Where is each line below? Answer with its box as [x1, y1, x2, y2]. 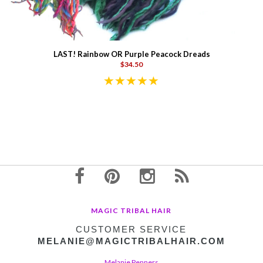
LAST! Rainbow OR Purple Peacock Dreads [53, 49, 210, 59]
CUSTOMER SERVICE [76, 224, 187, 234]
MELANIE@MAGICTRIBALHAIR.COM [37, 235, 225, 246]
